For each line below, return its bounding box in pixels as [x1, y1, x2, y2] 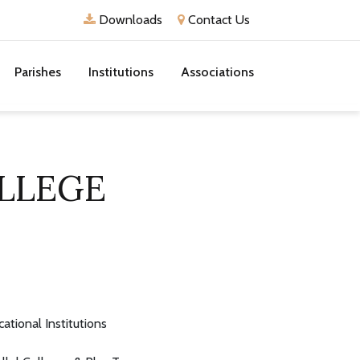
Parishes [14, 64, 61, 80]
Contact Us [185, 12, 250, 27]
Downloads [96, 12, 162, 27]
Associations [181, 64, 254, 80]
